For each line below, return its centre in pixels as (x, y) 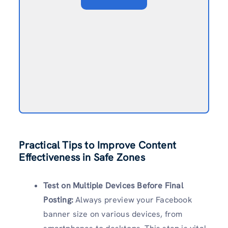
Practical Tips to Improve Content (97, 145)
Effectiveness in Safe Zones (82, 157)
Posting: (60, 200)
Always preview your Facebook (134, 200)
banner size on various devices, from (113, 214)
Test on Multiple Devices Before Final (113, 186)
